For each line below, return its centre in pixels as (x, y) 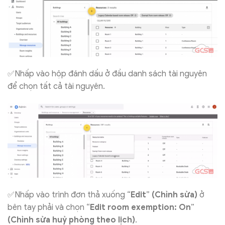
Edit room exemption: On (140, 208)
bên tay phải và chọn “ (49, 208)
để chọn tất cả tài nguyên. (56, 86)
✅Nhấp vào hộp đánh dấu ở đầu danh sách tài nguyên (107, 74)
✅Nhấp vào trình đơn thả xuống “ (69, 195)
